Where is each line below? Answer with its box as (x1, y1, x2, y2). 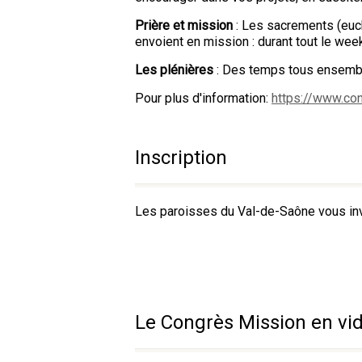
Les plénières (135, 62, 217, 78)
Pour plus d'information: (135, 90, 271, 106)
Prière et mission (135, 18, 233, 33)
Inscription (135, 146, 227, 169)
